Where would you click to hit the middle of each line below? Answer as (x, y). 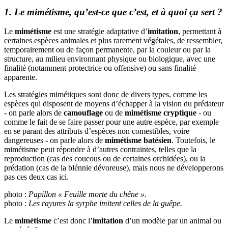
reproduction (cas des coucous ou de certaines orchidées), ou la (105, 159)
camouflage (83, 113)
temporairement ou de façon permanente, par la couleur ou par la (107, 50)
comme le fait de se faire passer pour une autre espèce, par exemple (111, 122)
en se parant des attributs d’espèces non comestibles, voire (97, 131)
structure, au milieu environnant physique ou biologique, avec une (110, 59)
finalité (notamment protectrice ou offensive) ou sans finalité (100, 68)
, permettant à (200, 32)
